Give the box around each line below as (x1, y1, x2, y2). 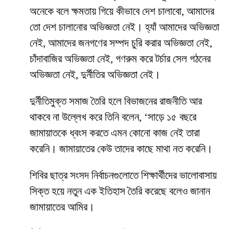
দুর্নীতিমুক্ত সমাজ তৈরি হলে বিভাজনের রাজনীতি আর (30, 95, 202, 108)
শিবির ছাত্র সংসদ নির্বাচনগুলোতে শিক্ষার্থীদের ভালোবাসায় (30, 169, 217, 182)
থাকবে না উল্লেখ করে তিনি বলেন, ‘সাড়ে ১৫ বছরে (30, 111, 196, 124)
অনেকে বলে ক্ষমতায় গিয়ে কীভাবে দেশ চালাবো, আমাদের (30, 5, 214, 18)
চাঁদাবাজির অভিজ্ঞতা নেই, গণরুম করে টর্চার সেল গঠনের (30, 53, 211, 65)
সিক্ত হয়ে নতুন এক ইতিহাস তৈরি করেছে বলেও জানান (30, 185, 210, 198)
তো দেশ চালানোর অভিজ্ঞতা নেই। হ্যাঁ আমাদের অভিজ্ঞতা (30, 21, 219, 34)
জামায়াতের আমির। (30, 201, 95, 214)
